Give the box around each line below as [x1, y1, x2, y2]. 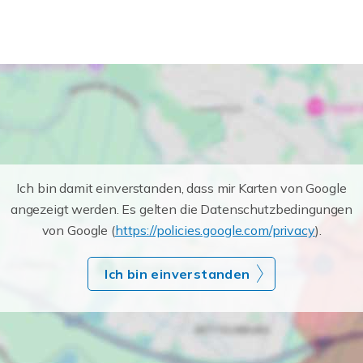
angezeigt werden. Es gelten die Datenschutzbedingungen [10, 201, 353, 217]
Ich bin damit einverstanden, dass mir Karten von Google [16, 180, 347, 196]
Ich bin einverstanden [105, 266, 250, 282]
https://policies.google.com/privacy [114, 222, 315, 238]
